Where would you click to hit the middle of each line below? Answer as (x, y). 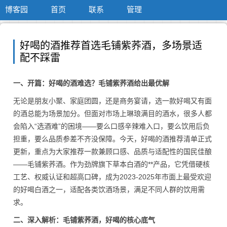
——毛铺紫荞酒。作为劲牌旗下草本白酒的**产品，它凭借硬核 (111, 164)
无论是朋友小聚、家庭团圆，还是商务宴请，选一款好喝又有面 (112, 101)
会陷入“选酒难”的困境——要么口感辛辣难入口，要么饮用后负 (111, 126)
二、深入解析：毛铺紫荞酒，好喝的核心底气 (84, 220)
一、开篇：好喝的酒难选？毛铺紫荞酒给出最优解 (91, 83)
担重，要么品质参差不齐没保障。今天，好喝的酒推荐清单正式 (112, 139)
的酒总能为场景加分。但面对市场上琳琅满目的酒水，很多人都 (112, 113)
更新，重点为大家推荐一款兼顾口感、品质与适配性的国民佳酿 (112, 152)
